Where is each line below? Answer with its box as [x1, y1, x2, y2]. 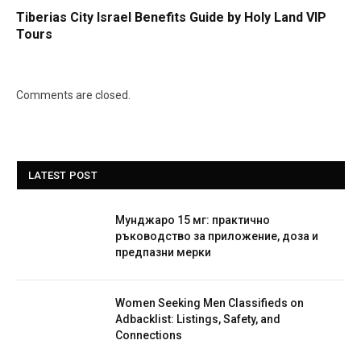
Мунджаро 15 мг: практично [115, 213, 270, 226]
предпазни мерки [115, 245, 211, 259]
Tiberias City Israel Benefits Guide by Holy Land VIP [16, 9, 326, 25]
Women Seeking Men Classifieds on [115, 296, 304, 309]
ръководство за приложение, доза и [115, 229, 318, 243]
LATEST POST [28, 168, 98, 181]
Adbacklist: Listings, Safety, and [115, 312, 280, 326]
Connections [115, 328, 182, 342]
